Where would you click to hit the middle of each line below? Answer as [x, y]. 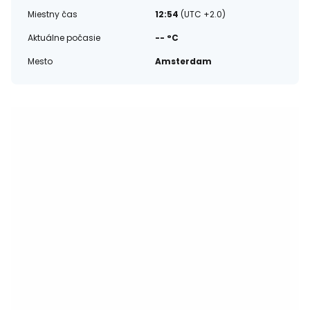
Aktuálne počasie [64, 38]
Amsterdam [183, 61]
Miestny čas [53, 14]
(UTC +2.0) [203, 14]
